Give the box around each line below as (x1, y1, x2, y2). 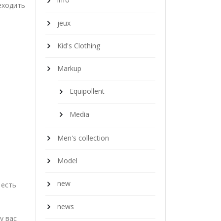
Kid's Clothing (57, 40, 100, 50)
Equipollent (70, 86, 105, 96)
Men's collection (57, 133, 109, 143)
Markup (57, 64, 81, 74)
